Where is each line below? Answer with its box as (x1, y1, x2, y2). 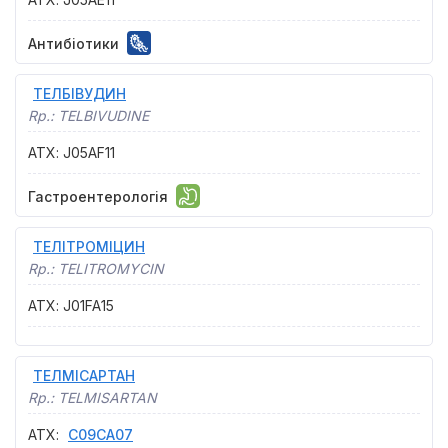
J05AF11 (63, 144, 115, 161)
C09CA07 (68, 426, 133, 443)
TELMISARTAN (58, 389, 157, 406)
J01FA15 (63, 297, 114, 314)
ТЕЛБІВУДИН (33, 85, 126, 102)
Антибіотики (28, 34, 119, 52)
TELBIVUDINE (58, 107, 149, 124)
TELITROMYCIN (58, 260, 164, 277)
